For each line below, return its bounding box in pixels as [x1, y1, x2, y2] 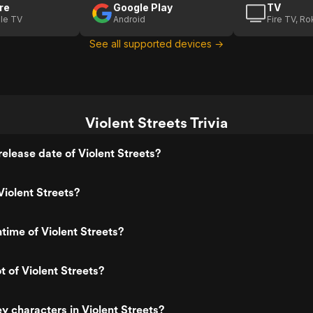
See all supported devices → [89, 38, 224, 50]
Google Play [113, 1, 173, 13]
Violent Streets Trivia [85, 114, 228, 131]
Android [113, 14, 145, 24]
